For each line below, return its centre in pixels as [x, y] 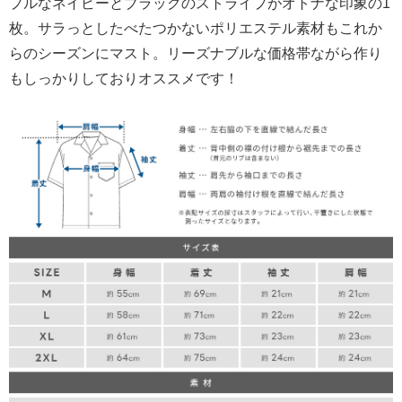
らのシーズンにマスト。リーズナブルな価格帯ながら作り [196, 54]
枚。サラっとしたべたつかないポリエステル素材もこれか [196, 29]
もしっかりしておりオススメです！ [124, 79]
